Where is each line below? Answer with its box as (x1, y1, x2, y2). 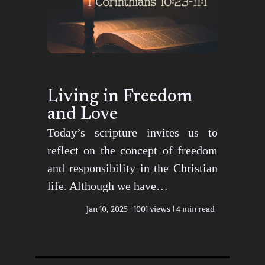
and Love (47, 106, 118, 124)
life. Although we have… (47, 179, 168, 193)
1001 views (134, 205, 170, 214)
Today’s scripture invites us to (47, 126, 218, 140)
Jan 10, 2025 (86, 205, 128, 214)
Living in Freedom (47, 88, 192, 106)
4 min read (176, 205, 215, 214)
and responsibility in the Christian (47, 161, 218, 175)
